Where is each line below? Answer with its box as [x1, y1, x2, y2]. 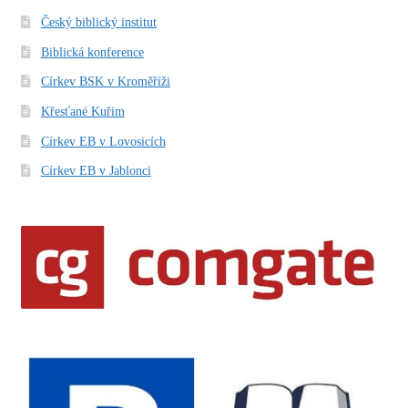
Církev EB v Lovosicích [40, 134, 166, 148]
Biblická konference [40, 45, 144, 59]
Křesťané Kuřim [40, 104, 125, 118]
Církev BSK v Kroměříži [40, 75, 170, 89]
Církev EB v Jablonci [40, 164, 151, 178]
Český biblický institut [40, 15, 157, 29]
